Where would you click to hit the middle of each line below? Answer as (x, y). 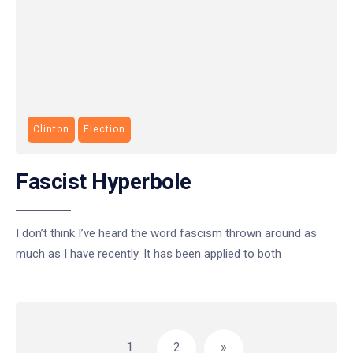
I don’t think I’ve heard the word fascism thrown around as (166, 234)
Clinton (51, 130)
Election (104, 130)
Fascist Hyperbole (104, 182)
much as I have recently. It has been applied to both (149, 254)
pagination (57, 338)
